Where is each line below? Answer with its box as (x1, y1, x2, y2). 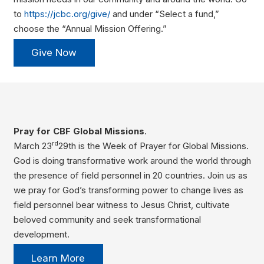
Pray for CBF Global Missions (13, 125, 144, 137)
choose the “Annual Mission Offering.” (13, 23, 167, 35)
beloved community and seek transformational (13, 213, 201, 225)
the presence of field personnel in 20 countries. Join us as (13, 169, 247, 181)
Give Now (31, 47, 77, 59)
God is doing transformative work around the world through (13, 154, 251, 166)
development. (13, 228, 70, 240)
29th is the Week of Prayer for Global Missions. (58, 140, 249, 151)
